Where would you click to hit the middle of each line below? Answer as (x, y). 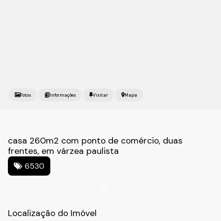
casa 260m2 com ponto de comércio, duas (95, 141)
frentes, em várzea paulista (63, 151)
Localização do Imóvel (52, 213)
